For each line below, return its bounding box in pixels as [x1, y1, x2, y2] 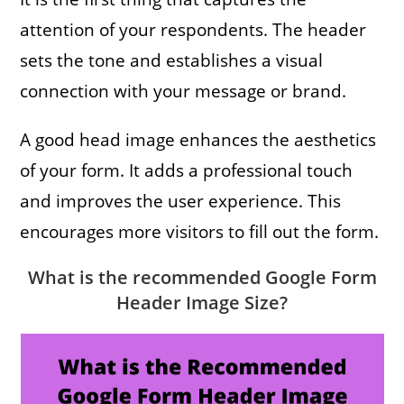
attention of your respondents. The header [20, 17, 367, 41]
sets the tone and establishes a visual [20, 48, 324, 72]
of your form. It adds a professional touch [20, 158, 353, 182]
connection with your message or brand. [20, 78, 347, 103]
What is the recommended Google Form [27, 264, 377, 289]
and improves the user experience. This [20, 188, 342, 213]
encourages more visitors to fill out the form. [20, 219, 380, 243]
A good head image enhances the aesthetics [20, 127, 377, 151]
